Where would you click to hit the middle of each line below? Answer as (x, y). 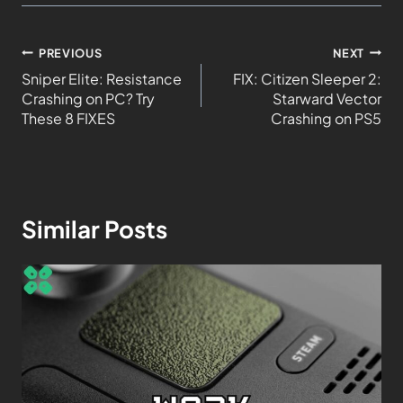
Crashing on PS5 (326, 118)
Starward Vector (327, 98)
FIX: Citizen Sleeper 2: (307, 78)
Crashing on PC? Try (88, 98)
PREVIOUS (71, 53)
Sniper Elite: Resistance (102, 78)
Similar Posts (94, 228)
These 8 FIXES (68, 118)
